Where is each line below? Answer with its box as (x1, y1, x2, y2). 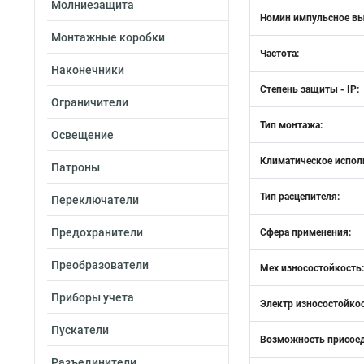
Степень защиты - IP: (260, 84, 359, 95)
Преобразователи (51, 258, 149, 271)
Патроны (51, 161, 100, 174)
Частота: (260, 48, 299, 59)
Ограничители (51, 96, 128, 109)
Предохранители (51, 226, 143, 239)
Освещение (51, 128, 114, 141)
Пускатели (51, 323, 109, 336)
